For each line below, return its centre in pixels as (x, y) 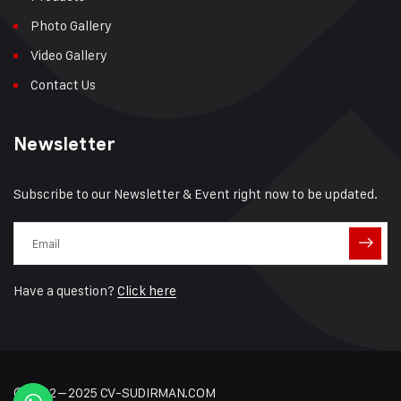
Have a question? (65, 290)
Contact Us (63, 84)
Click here (147, 290)
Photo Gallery (71, 25)
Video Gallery (69, 55)
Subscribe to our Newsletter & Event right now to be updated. (196, 193)
